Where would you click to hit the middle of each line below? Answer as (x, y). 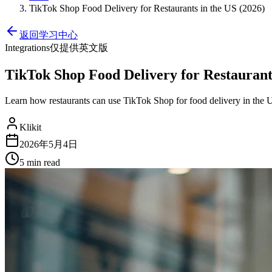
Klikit (30, 127)
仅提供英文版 (79, 48)
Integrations (27, 48)
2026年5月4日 (49, 144)
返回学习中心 (49, 35)
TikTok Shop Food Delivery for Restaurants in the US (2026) (147, 8)
